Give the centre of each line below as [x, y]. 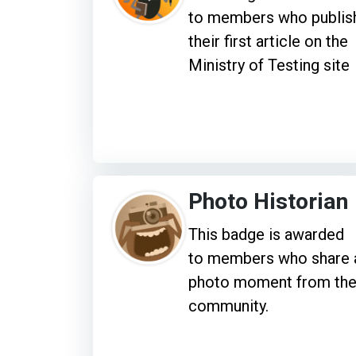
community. [228, 306]
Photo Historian [268, 202]
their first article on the [268, 41]
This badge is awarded [266, 234]
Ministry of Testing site [269, 65]
